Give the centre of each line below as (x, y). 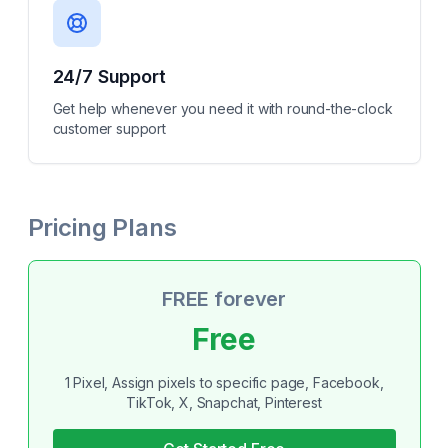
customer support (109, 128)
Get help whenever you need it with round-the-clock (222, 108)
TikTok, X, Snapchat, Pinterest (224, 402)
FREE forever (224, 299)
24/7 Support (109, 76)
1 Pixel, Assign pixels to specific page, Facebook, (224, 382)
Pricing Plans (102, 227)
